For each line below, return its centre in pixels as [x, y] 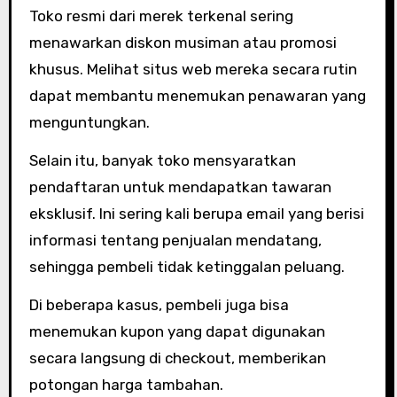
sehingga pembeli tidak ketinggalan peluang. [187, 267]
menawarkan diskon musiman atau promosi [183, 43]
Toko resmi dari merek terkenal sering [161, 16]
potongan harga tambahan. [126, 385]
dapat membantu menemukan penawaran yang [197, 96]
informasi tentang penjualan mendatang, [175, 240]
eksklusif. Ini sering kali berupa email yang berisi [196, 214]
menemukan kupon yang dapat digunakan [177, 331]
